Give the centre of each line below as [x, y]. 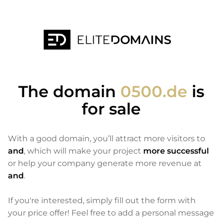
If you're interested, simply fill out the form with [102, 200]
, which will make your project [83, 151]
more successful [176, 151]
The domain [69, 91]
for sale [111, 109]
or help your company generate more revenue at [105, 163]
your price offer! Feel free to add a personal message [111, 213]
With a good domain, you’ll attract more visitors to [107, 139]
